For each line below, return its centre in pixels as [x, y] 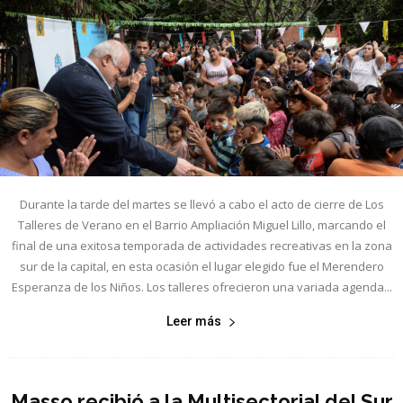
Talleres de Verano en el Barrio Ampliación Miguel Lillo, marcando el [201, 225]
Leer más [194, 322]
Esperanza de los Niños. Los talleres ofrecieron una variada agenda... [201, 287]
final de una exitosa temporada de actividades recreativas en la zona [201, 246]
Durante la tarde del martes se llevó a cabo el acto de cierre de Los [201, 205]
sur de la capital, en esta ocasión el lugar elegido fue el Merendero [201, 267]
